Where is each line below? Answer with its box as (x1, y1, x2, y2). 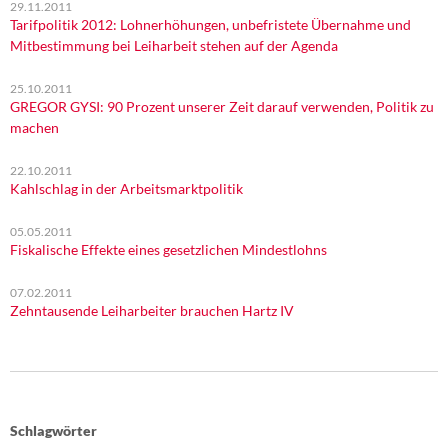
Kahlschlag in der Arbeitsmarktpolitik (10, 180, 243, 197)
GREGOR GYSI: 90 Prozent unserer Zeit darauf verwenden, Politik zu (10, 98, 434, 115)
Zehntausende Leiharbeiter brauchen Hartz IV (10, 302, 294, 319)
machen (10, 119, 59, 136)
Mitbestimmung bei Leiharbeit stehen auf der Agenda (10, 37, 338, 54)
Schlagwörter (10, 422, 97, 439)
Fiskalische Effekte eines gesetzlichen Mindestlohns (10, 241, 327, 258)
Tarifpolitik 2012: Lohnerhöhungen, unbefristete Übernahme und (10, 16, 411, 33)
